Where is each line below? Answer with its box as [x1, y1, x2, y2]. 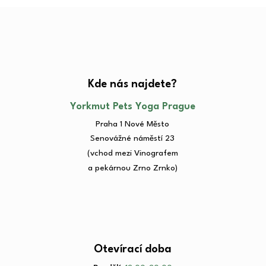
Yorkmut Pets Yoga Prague [69, 102, 195, 112]
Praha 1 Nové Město [96, 120, 170, 128]
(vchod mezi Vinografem [87, 149, 178, 157]
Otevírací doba [93, 244, 172, 255]
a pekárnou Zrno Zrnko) [87, 164, 178, 172]
